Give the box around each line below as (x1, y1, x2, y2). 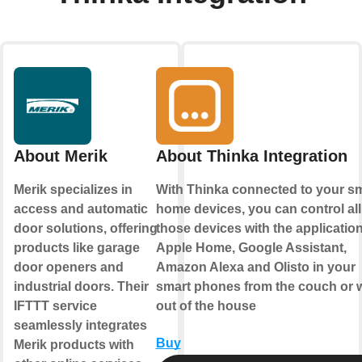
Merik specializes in (14, 182, 133, 196)
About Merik (14, 146, 107, 165)
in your (309, 259, 356, 274)
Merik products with (14, 337, 134, 351)
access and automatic (14, 201, 148, 216)
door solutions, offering (14, 221, 158, 235)
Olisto (273, 259, 309, 274)
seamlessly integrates (14, 318, 147, 332)
